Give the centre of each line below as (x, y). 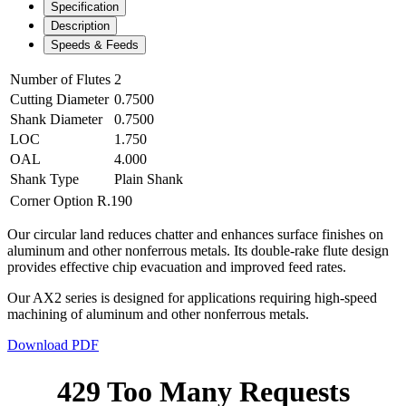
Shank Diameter (56, 119)
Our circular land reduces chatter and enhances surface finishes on (195, 234)
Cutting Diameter (59, 99)
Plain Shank (149, 179)
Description (80, 25)
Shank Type (44, 179)
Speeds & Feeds (95, 44)
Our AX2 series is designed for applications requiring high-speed (192, 297)
